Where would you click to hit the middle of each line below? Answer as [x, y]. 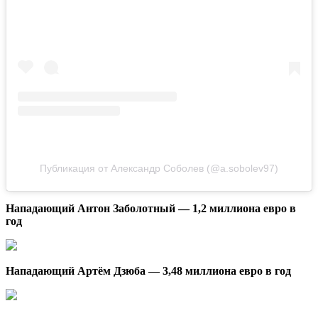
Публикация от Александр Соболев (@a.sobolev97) [159, 169]
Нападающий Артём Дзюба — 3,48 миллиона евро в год [148, 271]
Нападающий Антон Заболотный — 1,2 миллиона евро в [151, 209]
